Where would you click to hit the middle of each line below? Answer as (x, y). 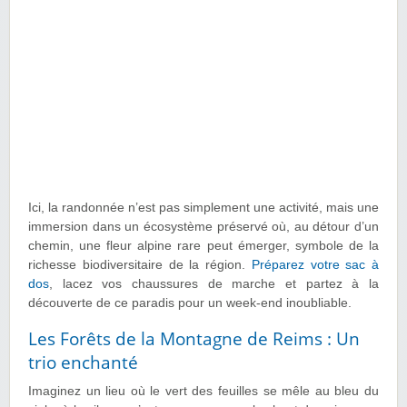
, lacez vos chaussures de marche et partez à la (214, 284)
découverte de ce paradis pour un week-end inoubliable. (190, 303)
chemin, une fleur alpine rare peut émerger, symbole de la (203, 246)
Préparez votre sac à (315, 265)
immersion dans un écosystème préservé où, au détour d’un (203, 227)
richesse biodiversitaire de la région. (140, 265)
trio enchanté (83, 363)
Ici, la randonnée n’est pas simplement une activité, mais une (203, 208)
